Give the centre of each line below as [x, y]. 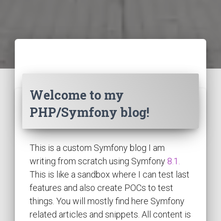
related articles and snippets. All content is [110, 214]
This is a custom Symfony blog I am [97, 147]
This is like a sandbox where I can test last [110, 174]
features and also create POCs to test [101, 187]
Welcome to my [77, 95]
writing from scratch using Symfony [98, 161]
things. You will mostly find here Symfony [107, 201]
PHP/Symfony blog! [90, 112]
